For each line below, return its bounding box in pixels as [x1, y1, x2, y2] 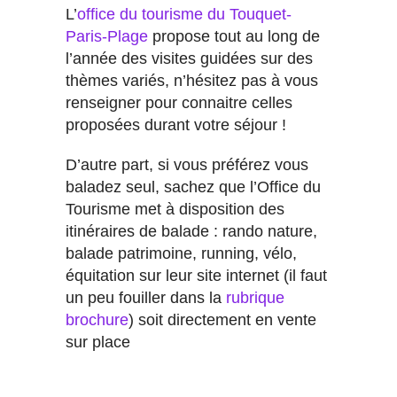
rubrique [226, 289, 284, 307]
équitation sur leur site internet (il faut [66, 267, 327, 285]
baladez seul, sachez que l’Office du [66, 178, 321, 197]
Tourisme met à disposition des [66, 200, 284, 219]
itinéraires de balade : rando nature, [66, 222, 317, 241]
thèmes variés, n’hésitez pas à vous [66, 72, 318, 90]
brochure [66, 311, 128, 330]
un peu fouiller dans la [66, 289, 226, 307]
